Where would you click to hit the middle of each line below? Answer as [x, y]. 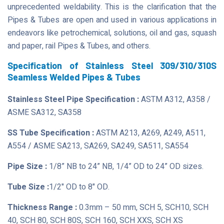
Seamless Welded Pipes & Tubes [74, 77]
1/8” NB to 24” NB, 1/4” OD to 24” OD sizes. [125, 166]
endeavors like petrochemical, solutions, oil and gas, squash [112, 33]
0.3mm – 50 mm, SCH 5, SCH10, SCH [143, 207]
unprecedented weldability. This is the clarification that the [112, 7]
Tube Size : [28, 187]
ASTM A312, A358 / [175, 99]
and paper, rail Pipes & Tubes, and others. [79, 46]
